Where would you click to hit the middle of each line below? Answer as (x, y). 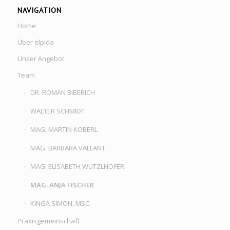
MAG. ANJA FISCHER (62, 185)
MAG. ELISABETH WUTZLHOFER (77, 167)
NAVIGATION (39, 10)
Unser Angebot (41, 59)
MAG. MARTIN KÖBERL (64, 130)
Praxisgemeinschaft (48, 221)
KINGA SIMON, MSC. (60, 204)
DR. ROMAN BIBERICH (62, 93)
